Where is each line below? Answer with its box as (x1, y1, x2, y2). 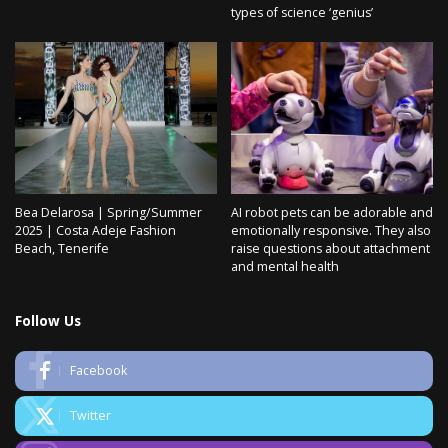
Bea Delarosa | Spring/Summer (15, 203, 202, 221)
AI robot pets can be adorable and (231, 203, 433, 221)
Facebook (70, 361, 127, 379)
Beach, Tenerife (15, 239, 109, 257)
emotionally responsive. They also (231, 221, 431, 239)
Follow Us (15, 310, 81, 330)
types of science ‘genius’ (231, 4, 373, 22)
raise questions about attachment (231, 239, 430, 257)
